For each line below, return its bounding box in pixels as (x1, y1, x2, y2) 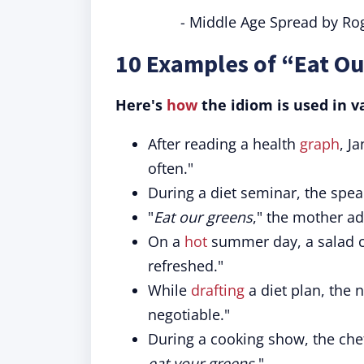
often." (148, 158, 193, 178)
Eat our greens (154, 207, 253, 227)
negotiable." (148, 305, 230, 324)
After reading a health (148, 134, 300, 154)
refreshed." (148, 256, 223, 275)
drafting (191, 280, 245, 300)
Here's (115, 95, 167, 115)
